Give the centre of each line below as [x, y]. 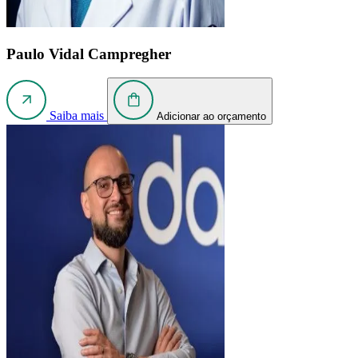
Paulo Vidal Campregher [89, 54]
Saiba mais [77, 116]
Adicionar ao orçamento [211, 117]
